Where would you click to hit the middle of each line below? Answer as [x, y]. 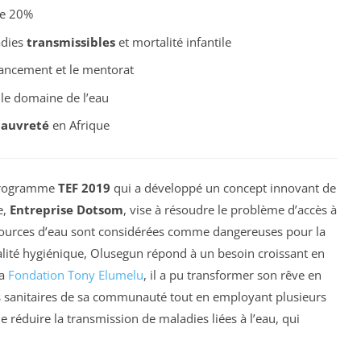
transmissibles [71, 41]
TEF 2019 [84, 187]
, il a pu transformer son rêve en [232, 274]
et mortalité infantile [173, 41]
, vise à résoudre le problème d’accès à [230, 209]
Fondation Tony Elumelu [76, 274]
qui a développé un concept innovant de [223, 187]
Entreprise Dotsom [66, 209]
